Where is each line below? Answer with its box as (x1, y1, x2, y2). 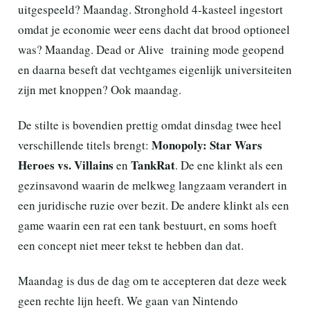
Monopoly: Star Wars (152, 136, 262, 154)
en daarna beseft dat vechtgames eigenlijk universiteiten (18, 62, 292, 77)
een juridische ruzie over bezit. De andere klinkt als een (18, 197, 289, 213)
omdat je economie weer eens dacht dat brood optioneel (18, 21, 290, 37)
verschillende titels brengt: (18, 137, 152, 153)
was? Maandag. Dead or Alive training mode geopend (18, 42, 284, 57)
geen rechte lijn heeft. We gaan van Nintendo (18, 293, 238, 309)
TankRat (131, 156, 175, 174)
